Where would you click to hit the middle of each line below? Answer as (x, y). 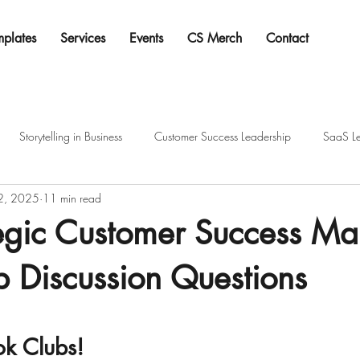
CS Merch (215, 38)
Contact (287, 38)
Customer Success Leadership (223, 136)
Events (146, 38)
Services (83, 38)
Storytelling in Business (71, 136)
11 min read (72, 198)
